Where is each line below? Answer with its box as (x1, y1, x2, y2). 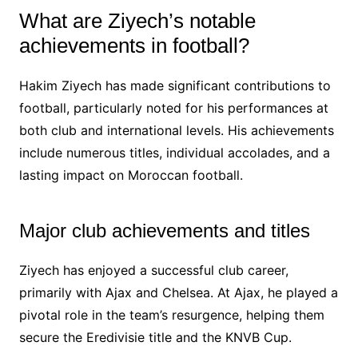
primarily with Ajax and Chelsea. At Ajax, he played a (18, 284, 338, 300)
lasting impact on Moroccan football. (18, 166, 243, 183)
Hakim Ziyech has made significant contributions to (18, 77, 331, 93)
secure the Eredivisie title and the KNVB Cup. (18, 328, 292, 345)
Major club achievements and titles (18, 219, 310, 241)
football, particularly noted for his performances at (18, 99, 328, 116)
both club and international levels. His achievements (18, 121, 334, 138)
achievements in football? (18, 33, 249, 58)
